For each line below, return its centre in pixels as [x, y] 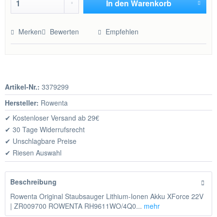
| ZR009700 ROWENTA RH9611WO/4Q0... [76, 206]
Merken [30, 32]
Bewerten [65, 32]
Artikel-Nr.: [22, 87]
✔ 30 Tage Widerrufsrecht [45, 130]
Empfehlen [121, 32]
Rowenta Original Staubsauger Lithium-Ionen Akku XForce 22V [107, 196]
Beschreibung [33, 181]
